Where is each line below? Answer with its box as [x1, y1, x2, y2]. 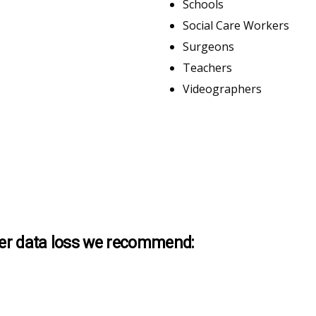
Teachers [183, 59, 232, 75]
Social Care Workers [183, 17, 289, 33]
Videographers [183, 80, 262, 97]
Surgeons [183, 38, 234, 54]
